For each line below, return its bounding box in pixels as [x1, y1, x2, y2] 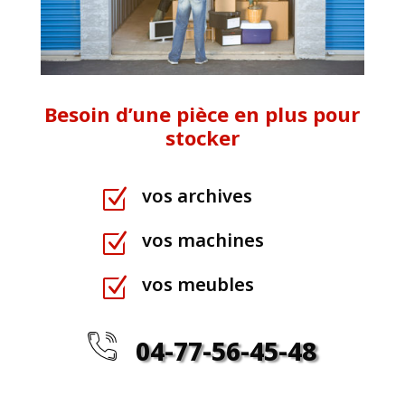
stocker [165, 123, 240, 151]
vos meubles [141, 271, 254, 297]
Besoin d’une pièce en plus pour [44, 99, 361, 127]
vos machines [141, 227, 264, 252]
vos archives [141, 183, 252, 208]
